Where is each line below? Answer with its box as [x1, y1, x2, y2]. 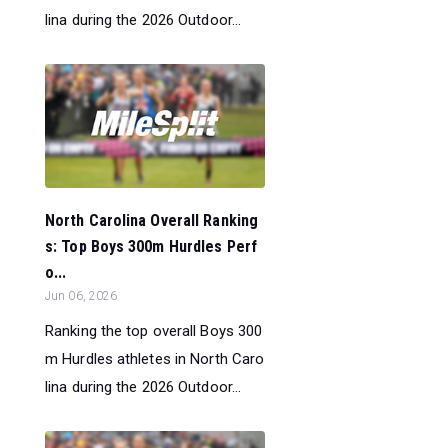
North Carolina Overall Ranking [45, 210, 259, 230]
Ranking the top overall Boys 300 [45, 321, 263, 340]
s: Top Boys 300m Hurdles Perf [45, 236, 257, 256]
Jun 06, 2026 [45, 288, 118, 303]
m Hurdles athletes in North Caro [45, 349, 265, 368]
